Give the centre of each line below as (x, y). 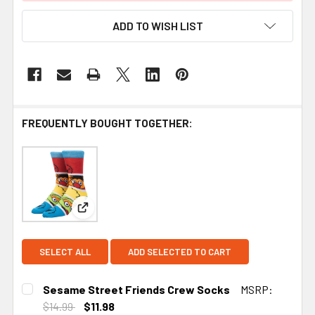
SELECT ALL (65, 251)
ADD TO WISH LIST (157, 25)
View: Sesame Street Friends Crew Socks (180, 215)
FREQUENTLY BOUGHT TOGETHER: (107, 123)
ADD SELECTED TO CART (180, 251)
